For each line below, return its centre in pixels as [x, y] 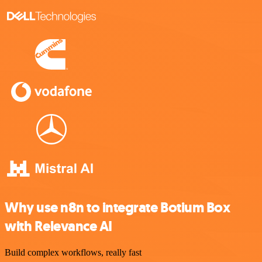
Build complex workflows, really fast [73, 252]
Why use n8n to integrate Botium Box [118, 207]
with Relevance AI [58, 226]
